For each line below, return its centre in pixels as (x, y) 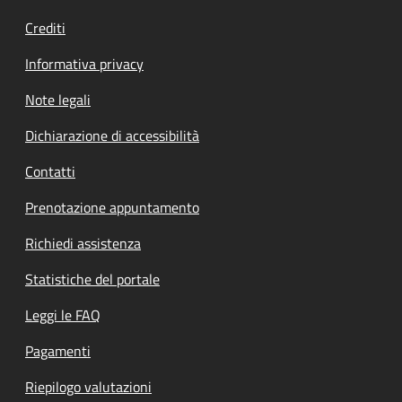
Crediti (45, 27)
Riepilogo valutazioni (88, 386)
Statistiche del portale (92, 279)
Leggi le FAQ (63, 315)
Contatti (50, 171)
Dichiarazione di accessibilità (112, 135)
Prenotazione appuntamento (112, 207)
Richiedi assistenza (83, 243)
